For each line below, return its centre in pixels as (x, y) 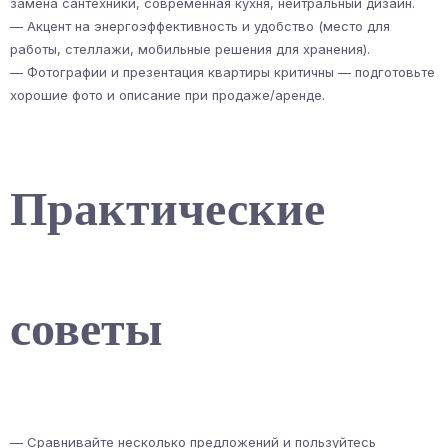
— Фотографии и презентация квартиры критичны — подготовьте (222, 72)
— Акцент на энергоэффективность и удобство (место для (200, 26)
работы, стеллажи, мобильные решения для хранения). (190, 49)
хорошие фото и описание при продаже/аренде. (167, 95)
